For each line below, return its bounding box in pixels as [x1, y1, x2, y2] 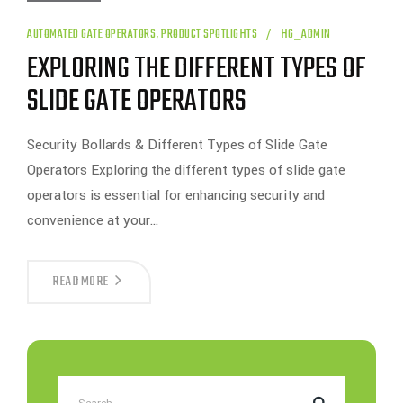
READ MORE [52, 271, 109, 292]
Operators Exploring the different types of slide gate [27, 160, 345, 180]
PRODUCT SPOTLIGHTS [161, 24, 257, 45]
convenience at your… [27, 210, 159, 230]
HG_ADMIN [280, 24, 331, 45]
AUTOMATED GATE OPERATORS [27, 24, 156, 45]
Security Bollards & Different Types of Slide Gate [27, 135, 327, 155]
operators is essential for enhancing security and [27, 185, 325, 205]
